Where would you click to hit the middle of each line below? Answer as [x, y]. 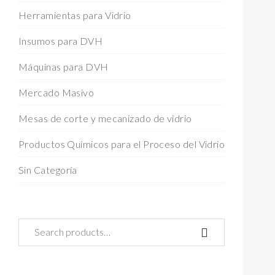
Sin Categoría [48, 169]
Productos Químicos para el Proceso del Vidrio [122, 144]
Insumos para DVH [61, 41]
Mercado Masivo [56, 92]
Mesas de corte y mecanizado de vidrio [105, 118]
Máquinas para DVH [64, 66]
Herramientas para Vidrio [75, 15]
